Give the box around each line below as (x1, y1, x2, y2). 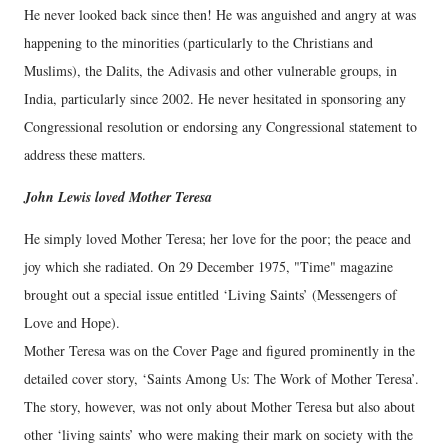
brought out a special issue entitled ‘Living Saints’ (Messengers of (24, 285, 397, 305)
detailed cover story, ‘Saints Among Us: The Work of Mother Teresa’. (24, 369, 419, 389)
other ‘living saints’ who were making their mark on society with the (24, 425, 413, 445)
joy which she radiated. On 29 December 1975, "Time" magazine (24, 257, 393, 277)
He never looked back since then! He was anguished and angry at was (24, 5, 416, 25)
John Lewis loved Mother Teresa (24, 187, 212, 208)
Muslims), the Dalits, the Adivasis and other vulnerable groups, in (24, 61, 397, 81)
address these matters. (24, 145, 146, 165)
